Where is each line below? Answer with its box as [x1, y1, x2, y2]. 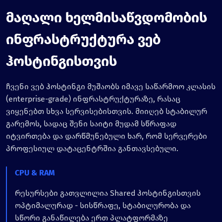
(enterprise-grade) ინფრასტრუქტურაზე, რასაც [6, 94, 180, 104]
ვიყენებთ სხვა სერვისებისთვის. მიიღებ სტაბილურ [6, 107, 207, 116]
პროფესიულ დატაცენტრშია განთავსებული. [6, 144, 178, 154]
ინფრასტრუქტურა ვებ [6, 31, 161, 48]
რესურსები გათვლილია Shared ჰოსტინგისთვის [15, 188, 201, 198]
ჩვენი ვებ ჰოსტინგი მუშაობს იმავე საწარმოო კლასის [6, 82, 216, 92]
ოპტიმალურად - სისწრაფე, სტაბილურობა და [15, 201, 191, 211]
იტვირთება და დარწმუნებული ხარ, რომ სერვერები [6, 131, 207, 141]
